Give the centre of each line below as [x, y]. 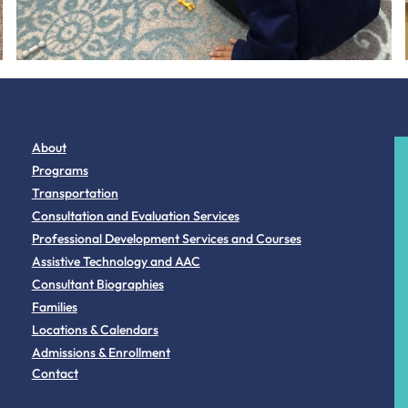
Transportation [75, 194]
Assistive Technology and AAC [116, 262]
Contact [55, 374]
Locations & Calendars [95, 330]
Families [54, 307]
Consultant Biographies [97, 285]
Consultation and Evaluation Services [135, 216]
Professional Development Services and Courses [166, 239]
